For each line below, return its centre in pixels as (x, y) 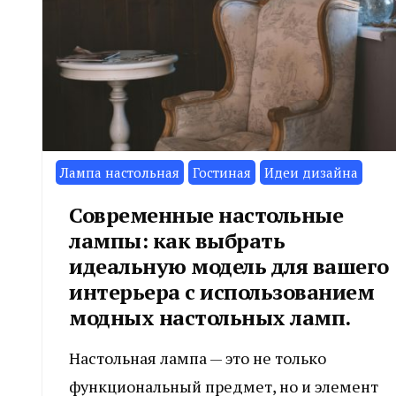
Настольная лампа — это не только (198, 358)
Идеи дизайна (311, 172)
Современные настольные (206, 214)
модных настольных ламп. (210, 317)
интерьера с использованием (221, 291)
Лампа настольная (120, 172)
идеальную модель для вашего (229, 266)
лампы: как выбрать (177, 240)
